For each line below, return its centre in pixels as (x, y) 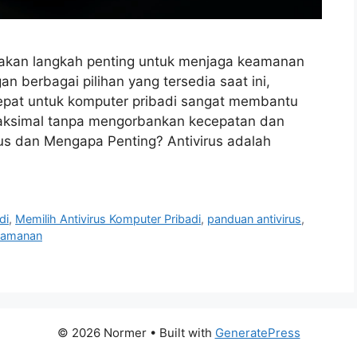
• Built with (180, 333)
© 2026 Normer (102, 333)
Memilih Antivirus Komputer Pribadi (108, 219)
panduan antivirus (255, 219)
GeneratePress (257, 333)
